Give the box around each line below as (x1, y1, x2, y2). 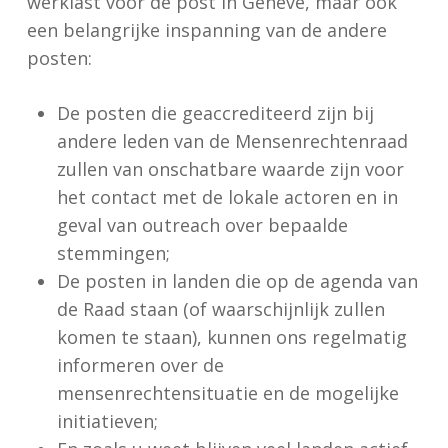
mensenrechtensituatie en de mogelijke (56, 381, 399, 405)
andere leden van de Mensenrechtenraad (56, 129, 408, 153)
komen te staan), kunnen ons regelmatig (56, 325, 407, 349)
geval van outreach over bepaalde (56, 213, 348, 237)
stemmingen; (56, 241, 170, 265)
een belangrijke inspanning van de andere (26, 18, 387, 42)
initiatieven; (56, 409, 158, 433)
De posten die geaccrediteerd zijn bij (56, 101, 374, 125)
